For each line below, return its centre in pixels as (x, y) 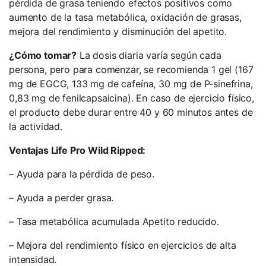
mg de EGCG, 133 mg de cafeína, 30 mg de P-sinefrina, (131, 84)
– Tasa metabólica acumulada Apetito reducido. (114, 221)
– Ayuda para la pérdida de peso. (82, 174)
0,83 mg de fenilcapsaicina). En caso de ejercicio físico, (132, 98)
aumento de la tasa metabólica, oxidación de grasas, (125, 17)
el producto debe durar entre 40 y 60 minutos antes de (131, 112)
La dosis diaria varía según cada (149, 55)
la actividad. (36, 126)
